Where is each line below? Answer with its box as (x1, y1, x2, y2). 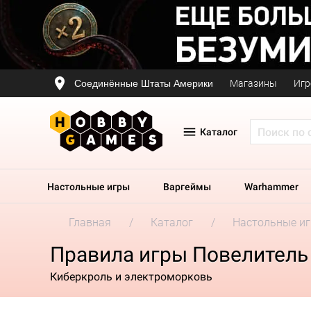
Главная (69, 216, 111, 229)
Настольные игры (47, 181, 130, 192)
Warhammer (244, 181, 299, 192)
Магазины (230, 78, 277, 89)
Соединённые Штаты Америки (74, 77, 213, 89)
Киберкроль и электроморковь (50, 269, 212, 283)
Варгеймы (163, 181, 211, 192)
